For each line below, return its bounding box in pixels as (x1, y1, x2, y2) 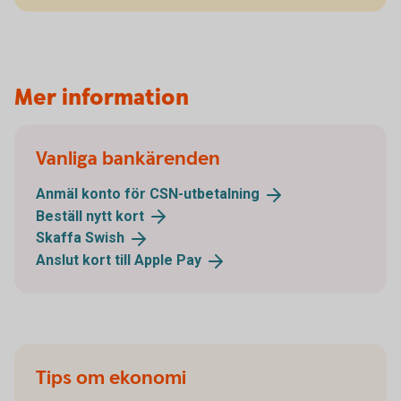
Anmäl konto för (36, 184, 149, 202)
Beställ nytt (36, 207, 115, 225)
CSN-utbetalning (149, 184, 260, 202)
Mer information (14, 81, 189, 114)
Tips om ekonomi (36, 364, 186, 391)
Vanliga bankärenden (36, 145, 220, 172)
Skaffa (36, 229, 85, 247)
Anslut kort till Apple (36, 252, 176, 269)
